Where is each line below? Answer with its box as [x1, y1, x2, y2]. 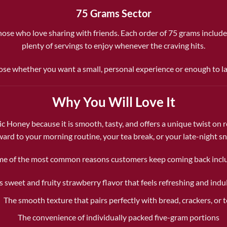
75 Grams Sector [75, 7, 152, 20]
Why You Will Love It [52, 94, 175, 109]
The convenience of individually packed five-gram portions [18, 212, 220, 222]
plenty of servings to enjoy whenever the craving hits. [22, 41, 205, 51]
